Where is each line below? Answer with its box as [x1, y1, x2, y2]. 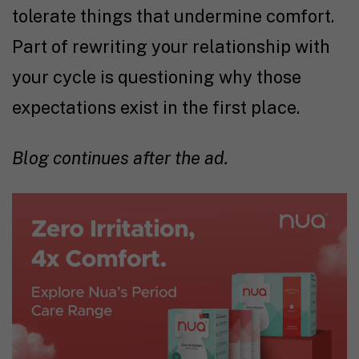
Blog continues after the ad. [12, 147, 228, 169]
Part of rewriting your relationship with [12, 36, 330, 58]
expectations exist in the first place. [12, 97, 300, 119]
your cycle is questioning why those [12, 67, 301, 88]
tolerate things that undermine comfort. [12, 6, 334, 27]
